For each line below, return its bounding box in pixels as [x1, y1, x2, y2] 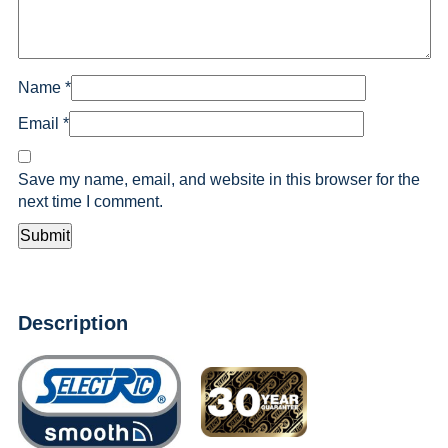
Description [17, 312, 128, 334]
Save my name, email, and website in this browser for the [17, 171, 420, 188]
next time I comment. [17, 193, 163, 210]
